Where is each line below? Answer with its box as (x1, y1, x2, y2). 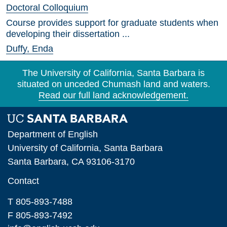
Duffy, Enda (6, 44, 53, 54)
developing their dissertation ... (6, 29, 130, 39)
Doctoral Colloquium (6, 3, 88, 13)
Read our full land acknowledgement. (39, 90, 188, 100)
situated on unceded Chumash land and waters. (17, 79, 210, 89)
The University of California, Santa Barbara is (22, 68, 205, 78)
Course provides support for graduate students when (6, 18, 218, 28)
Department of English (8, 129, 98, 140)
